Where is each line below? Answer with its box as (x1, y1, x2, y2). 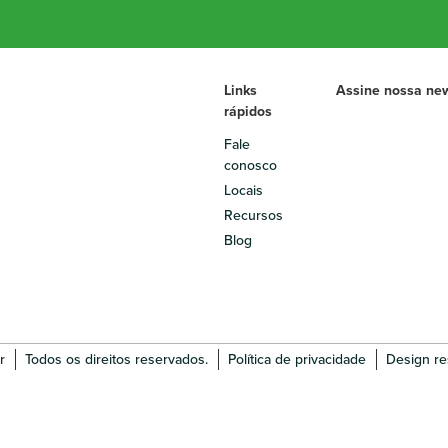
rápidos (224, 101, 272, 122)
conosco (224, 155, 277, 176)
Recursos (224, 205, 283, 226)
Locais (224, 180, 263, 201)
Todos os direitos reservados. (24, 349, 208, 371)
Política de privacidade (227, 349, 366, 371)
